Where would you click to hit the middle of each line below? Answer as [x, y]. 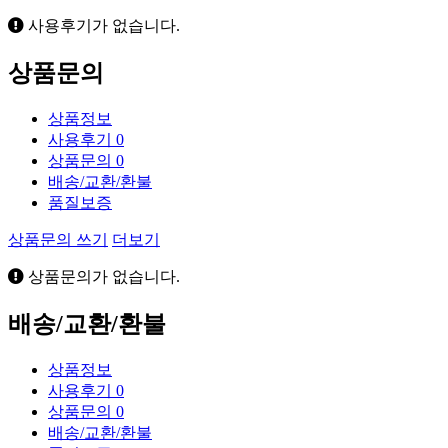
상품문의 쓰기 [58, 240]
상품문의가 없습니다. [102, 277]
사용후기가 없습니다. [102, 26]
